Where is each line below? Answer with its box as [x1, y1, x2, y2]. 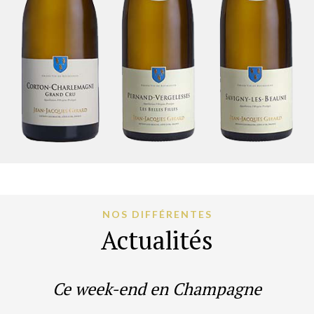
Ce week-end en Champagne [53, 277, 261, 300]
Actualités [101, 223, 213, 257]
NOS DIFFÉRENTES [102, 207, 212, 220]
